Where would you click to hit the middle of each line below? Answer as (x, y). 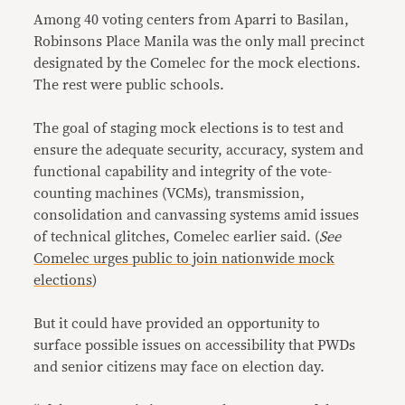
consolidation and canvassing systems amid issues (197, 215)
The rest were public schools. (129, 85)
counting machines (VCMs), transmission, (170, 193)
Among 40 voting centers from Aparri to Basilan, (192, 19)
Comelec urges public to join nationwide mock (184, 258)
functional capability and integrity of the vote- (183, 171)
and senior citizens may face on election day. (179, 367)
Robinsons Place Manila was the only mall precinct (199, 41)
